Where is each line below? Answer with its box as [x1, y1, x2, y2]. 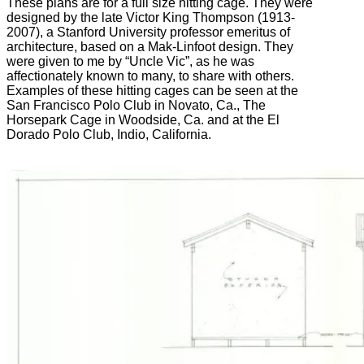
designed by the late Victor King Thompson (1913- [6, 11, 295, 25]
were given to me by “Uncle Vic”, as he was [6, 54, 254, 69]
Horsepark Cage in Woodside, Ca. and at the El [6, 113, 279, 128]
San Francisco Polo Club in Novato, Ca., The [6, 98, 266, 113]
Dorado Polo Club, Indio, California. [6, 128, 211, 142]
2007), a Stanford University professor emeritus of [6, 25, 290, 40]
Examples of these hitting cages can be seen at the [6, 84, 298, 98]
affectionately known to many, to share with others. [6, 69, 294, 84]
